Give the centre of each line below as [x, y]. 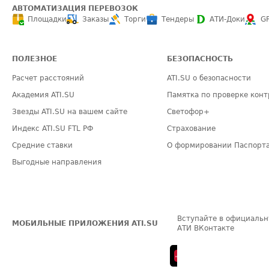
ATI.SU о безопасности [209, 78]
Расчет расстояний [48, 78]
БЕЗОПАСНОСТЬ [200, 59]
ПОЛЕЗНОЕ [35, 59]
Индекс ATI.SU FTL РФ [53, 128]
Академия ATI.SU [43, 95]
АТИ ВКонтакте [206, 228]
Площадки [47, 19]
